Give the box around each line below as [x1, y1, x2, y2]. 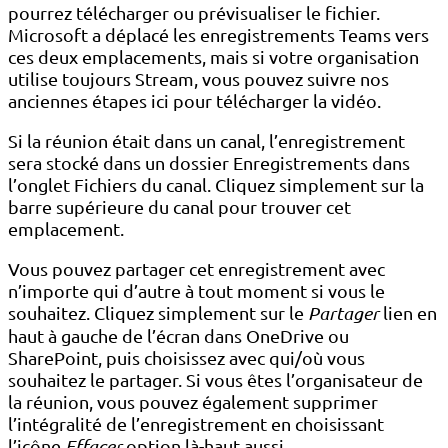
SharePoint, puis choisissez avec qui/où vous [8, 347, 365, 369]
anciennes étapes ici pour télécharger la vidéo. [8, 90, 381, 112]
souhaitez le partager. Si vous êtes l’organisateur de [8, 369, 423, 391]
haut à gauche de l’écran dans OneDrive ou [8, 325, 349, 347]
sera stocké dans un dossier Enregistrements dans [8, 152, 410, 174]
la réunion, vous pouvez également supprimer [8, 391, 378, 413]
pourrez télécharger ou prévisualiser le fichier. [8, 2, 380, 24]
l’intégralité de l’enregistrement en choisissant [8, 413, 384, 435]
